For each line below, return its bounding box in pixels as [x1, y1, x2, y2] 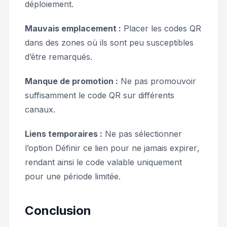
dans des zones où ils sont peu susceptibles [25, 37, 194, 48]
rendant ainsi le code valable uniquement [25, 157, 182, 167]
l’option [25, 142, 55, 153]
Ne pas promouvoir [118, 75, 196, 86]
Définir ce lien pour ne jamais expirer [55, 142, 197, 153]
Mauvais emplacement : [25, 23, 121, 33]
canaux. [25, 104, 55, 115]
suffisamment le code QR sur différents [25, 90, 174, 100]
